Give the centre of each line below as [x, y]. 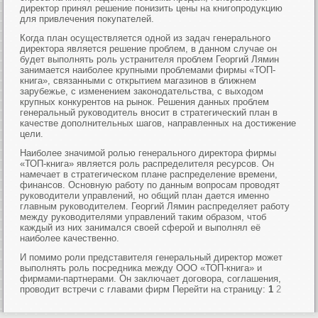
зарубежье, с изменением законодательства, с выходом [142, 91]
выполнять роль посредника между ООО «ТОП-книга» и [141, 268]
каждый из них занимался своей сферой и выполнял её [141, 227]
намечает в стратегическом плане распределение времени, [149, 174]
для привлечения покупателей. [87, 19]
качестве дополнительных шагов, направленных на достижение [158, 123]
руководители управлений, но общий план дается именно [145, 196]
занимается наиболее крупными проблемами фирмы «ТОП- [148, 70]
